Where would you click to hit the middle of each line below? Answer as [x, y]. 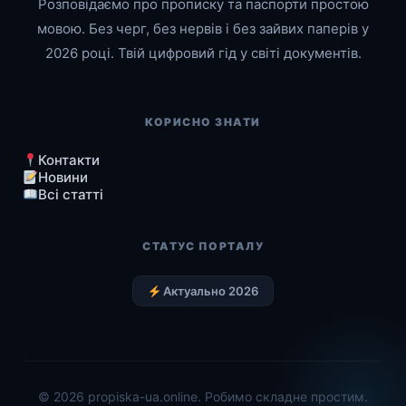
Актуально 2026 [210, 291]
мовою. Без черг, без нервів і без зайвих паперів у [203, 29]
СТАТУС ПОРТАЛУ [203, 246]
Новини [63, 178]
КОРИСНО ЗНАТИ [203, 122]
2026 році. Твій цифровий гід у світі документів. [203, 53]
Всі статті [71, 195]
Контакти [69, 160]
